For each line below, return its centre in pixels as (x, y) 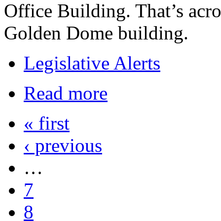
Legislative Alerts (92, 63)
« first (47, 123)
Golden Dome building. (96, 33)
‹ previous (63, 145)
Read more (66, 93)
